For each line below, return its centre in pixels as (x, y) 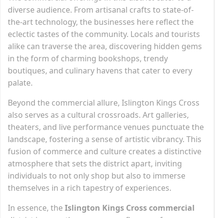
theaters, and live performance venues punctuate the (106, 127)
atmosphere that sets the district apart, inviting (95, 163)
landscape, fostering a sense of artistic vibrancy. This (105, 139)
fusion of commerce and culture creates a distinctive (105, 151)
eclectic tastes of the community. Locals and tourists (104, 34)
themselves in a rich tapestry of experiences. (90, 188)
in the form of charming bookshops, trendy (88, 58)
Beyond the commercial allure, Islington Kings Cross (104, 102)
